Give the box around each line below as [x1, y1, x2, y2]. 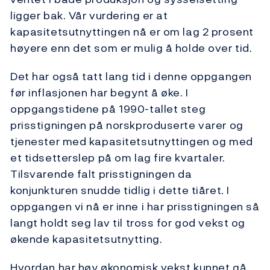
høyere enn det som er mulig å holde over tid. [10, 40, 253, 57]
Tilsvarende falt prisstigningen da [10, 166, 192, 183]
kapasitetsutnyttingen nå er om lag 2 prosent [10, 24, 254, 40]
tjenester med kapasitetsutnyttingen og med [10, 133, 253, 150]
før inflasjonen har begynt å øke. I [10, 84, 189, 101]
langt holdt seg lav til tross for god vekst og [10, 215, 245, 231]
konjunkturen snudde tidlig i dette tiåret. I [10, 182, 230, 199]
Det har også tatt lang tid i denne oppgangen [10, 68, 252, 85]
